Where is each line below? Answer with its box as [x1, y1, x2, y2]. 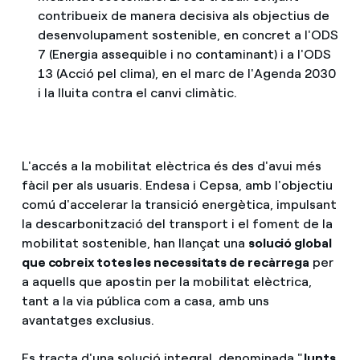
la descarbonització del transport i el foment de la [21, 216, 333, 232]
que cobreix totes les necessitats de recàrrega [21, 255, 310, 271]
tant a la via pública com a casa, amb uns [21, 293, 269, 309]
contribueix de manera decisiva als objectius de [37, 8, 329, 23]
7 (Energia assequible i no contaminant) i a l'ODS [37, 47, 331, 62]
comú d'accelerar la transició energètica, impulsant [21, 197, 337, 213]
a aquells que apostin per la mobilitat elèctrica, [21, 274, 312, 290]
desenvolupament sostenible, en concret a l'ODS [37, 27, 338, 43]
